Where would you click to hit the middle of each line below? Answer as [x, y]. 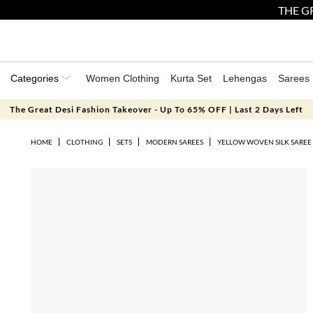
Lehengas [245, 78]
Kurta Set [191, 78]
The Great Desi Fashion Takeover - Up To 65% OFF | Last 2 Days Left [156, 109]
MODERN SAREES [174, 142]
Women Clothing [123, 78]
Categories [36, 78]
